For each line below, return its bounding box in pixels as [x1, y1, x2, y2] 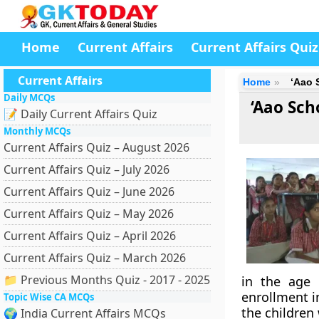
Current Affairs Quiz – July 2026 [4, 162, 169, 177]
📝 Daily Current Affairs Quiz [4, 106, 157, 122]
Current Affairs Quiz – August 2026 [4, 140, 189, 155]
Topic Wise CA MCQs [4, 291, 94, 303]
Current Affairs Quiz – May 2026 [4, 206, 174, 221]
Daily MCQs [4, 91, 55, 104]
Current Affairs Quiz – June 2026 [4, 184, 174, 199]
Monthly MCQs [4, 125, 70, 137]
